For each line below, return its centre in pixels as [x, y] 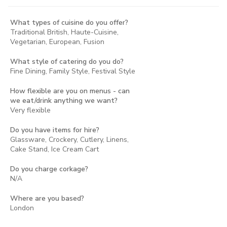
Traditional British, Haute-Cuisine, [64, 32]
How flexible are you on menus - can [70, 91]
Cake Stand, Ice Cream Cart [54, 149]
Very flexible [30, 110]
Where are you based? [47, 198]
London [22, 208]
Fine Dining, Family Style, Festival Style [73, 71]
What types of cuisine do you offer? [69, 23]
